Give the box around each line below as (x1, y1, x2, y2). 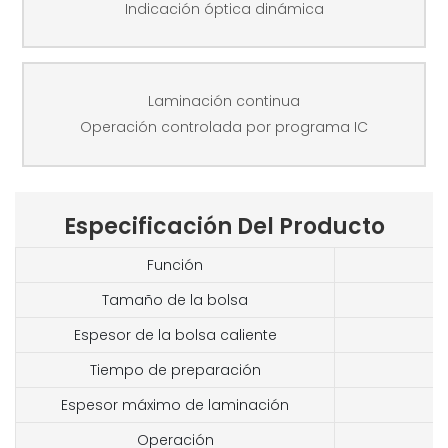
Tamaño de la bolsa (102, 290, 248, 311)
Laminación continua (148, 91, 300, 112)
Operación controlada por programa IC (80, 117, 368, 138)
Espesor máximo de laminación (61, 395, 289, 416)
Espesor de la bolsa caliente (73, 325, 277, 346)
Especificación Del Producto (63, 210, 385, 242)
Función (147, 255, 203, 276)
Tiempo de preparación (89, 360, 261, 381)
